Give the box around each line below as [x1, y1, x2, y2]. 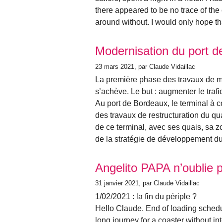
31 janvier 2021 [95, 179, 139, 187]
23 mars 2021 [95, 62, 134, 70]
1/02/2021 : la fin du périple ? [95, 192, 197, 201]
